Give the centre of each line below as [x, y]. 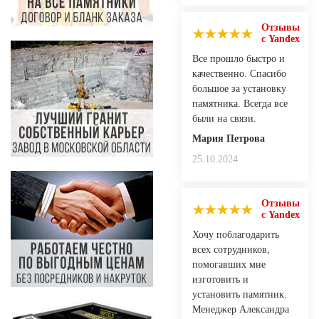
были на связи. [224, 118]
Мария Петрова [229, 138]
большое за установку [239, 88]
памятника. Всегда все [240, 103]
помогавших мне [229, 264]
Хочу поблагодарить [236, 234]
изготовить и [220, 279]
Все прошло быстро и [239, 58]
